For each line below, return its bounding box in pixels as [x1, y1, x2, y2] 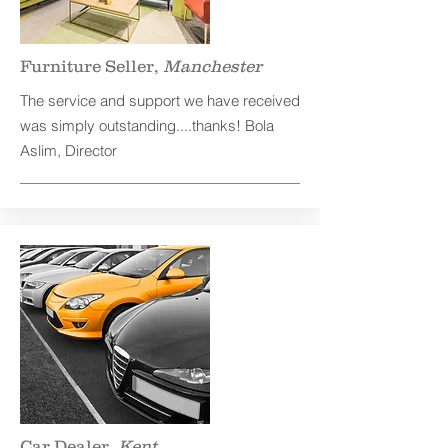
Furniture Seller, [20, 56, 163, 76]
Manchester [163, 56, 262, 76]
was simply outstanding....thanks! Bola [20, 116, 274, 135]
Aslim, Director [20, 141, 117, 160]
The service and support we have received [20, 91, 300, 110]
